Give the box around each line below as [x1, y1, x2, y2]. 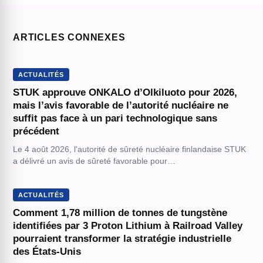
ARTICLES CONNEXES [12, 32, 126, 43]
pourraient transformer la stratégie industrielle [12, 233, 231, 245]
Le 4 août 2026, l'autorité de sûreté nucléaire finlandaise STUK [12, 145, 246, 154]
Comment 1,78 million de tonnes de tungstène [12, 207, 227, 219]
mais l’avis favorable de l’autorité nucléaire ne [12, 100, 228, 112]
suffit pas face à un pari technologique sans [12, 113, 217, 124]
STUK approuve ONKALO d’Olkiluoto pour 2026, [12, 87, 237, 99]
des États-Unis [12, 246, 81, 258]
